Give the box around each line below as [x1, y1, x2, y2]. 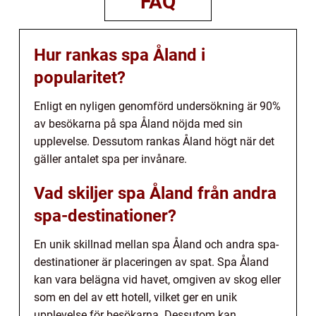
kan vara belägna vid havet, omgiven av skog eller [34, 273, 281, 287]
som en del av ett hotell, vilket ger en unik [34, 291, 237, 305]
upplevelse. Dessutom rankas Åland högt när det [34, 135, 274, 149]
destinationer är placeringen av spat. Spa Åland [34, 255, 269, 269]
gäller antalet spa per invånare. [34, 152, 187, 166]
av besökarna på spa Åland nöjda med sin [34, 117, 243, 131]
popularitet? [34, 68, 126, 88]
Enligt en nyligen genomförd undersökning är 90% [34, 99, 281, 114]
